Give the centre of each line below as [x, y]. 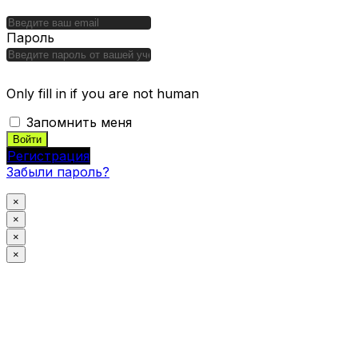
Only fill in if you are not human [103, 94]
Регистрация [48, 156]
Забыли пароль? [58, 172]
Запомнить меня [79, 123]
